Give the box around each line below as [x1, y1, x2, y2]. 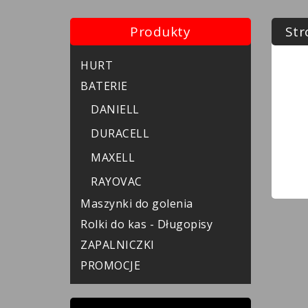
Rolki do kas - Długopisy [80, 217, 212, 232]
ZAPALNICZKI [80, 237, 155, 252]
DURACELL [91, 126, 149, 141]
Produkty [130, 23, 191, 41]
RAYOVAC [91, 174, 142, 189]
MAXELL [91, 150, 135, 165]
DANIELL [91, 102, 140, 117]
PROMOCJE [80, 258, 140, 273]
